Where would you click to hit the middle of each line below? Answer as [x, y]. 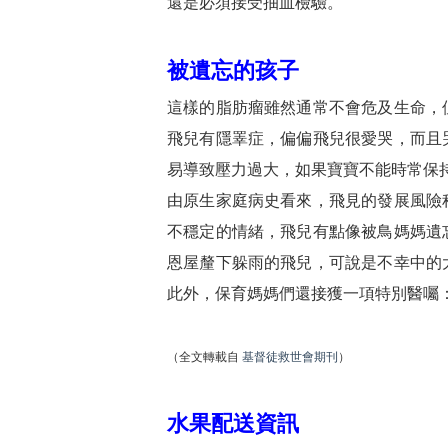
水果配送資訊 [233, 424]
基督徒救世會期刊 [290, 357]
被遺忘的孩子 [233, 71]
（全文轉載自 [204, 357]
